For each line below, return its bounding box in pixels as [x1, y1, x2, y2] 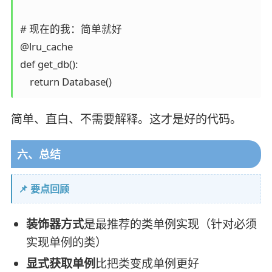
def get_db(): [19, 57, 78, 72]
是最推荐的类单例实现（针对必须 [83, 216, 257, 232]
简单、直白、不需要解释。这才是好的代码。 [10, 110, 242, 127]
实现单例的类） [25, 234, 107, 250]
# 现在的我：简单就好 [19, 22, 122, 36]
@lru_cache [19, 39, 73, 54]
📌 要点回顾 [18, 182, 69, 195]
